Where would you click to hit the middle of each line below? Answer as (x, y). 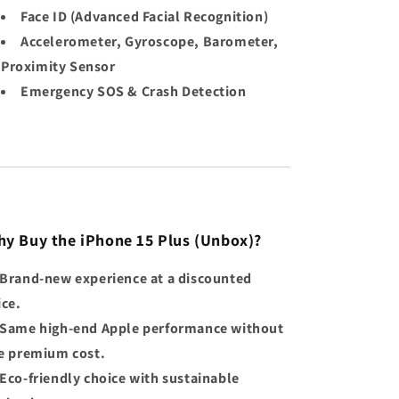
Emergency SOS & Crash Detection (134, 92)
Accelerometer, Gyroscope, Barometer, (150, 42)
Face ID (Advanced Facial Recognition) (145, 17)
